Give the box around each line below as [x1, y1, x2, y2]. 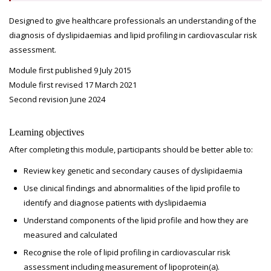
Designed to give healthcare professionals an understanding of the [9, 15, 256, 26]
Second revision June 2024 [9, 94, 105, 105]
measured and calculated [24, 229, 117, 240]
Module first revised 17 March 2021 [9, 79, 137, 90]
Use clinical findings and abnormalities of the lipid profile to [24, 183, 240, 194]
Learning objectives [9, 127, 84, 137]
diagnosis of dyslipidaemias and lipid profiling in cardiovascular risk [9, 30, 257, 41]
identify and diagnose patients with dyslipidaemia [24, 197, 206, 208]
